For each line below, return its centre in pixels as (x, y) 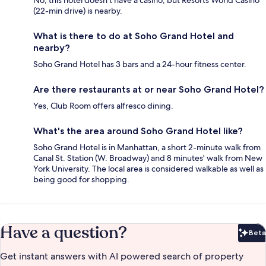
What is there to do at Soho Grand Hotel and (134, 36)
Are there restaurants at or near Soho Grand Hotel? (149, 89)
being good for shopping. (81, 179)
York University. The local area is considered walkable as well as (148, 168)
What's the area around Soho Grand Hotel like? (138, 131)
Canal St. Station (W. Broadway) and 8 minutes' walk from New (148, 158)
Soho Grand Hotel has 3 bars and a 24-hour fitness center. (140, 64)
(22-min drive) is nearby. (78, 10)
